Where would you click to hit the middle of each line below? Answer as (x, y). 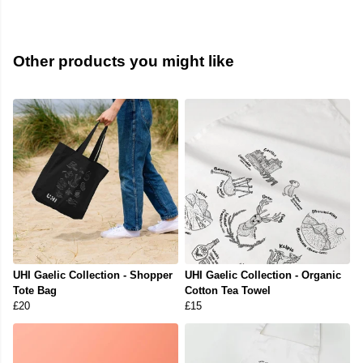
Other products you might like (124, 62)
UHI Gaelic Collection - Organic (263, 275)
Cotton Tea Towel (228, 291)
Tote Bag (35, 291)
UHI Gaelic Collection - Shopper (93, 275)
